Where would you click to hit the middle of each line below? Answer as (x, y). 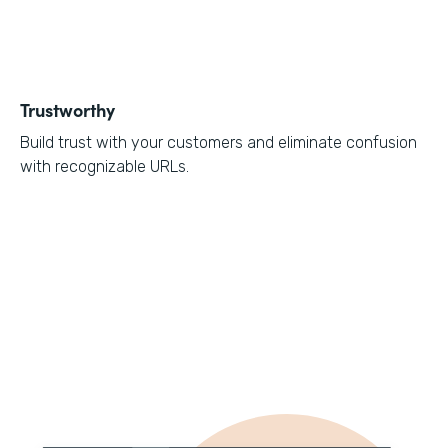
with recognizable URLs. (104, 167)
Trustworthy (67, 110)
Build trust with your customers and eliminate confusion (218, 143)
